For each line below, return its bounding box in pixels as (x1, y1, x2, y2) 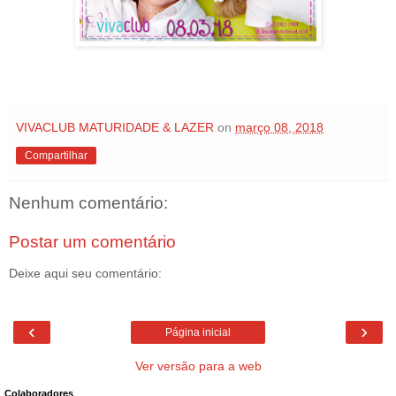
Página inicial (165, 326, 231, 339)
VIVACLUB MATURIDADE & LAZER (16, 119, 214, 134)
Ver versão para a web (134, 359, 262, 374)
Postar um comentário (9, 232, 176, 251)
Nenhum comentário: (9, 194, 168, 212)
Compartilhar (25, 148, 88, 162)
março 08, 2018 (235, 119, 324, 134)
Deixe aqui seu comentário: (9, 265, 162, 280)
